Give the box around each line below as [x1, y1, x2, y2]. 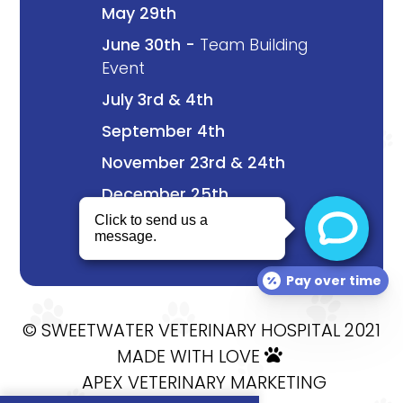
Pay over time [286, 272, 381, 290]
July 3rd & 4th [101, 88, 213, 112]
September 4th [101, 120, 225, 143]
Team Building [199, 33, 308, 57]
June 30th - [101, 33, 200, 57]
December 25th [101, 182, 228, 205]
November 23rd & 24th [101, 150, 285, 174]
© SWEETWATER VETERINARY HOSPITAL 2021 [22, 317, 381, 343]
